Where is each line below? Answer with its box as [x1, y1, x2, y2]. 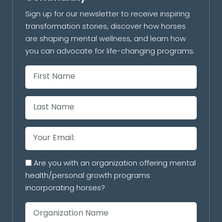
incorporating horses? [25, 182, 105, 194]
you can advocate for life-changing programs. [25, 45, 195, 57]
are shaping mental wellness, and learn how [25, 33, 186, 45]
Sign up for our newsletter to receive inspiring [25, 8, 190, 20]
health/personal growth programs [25, 169, 150, 182]
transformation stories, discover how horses [25, 20, 186, 33]
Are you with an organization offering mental [34, 157, 196, 169]
